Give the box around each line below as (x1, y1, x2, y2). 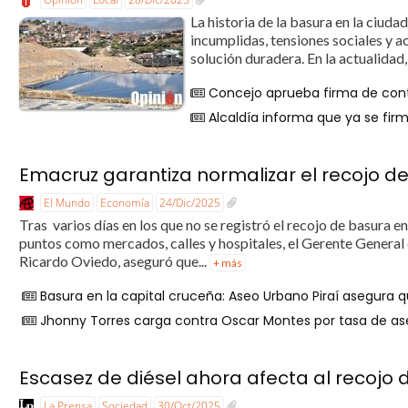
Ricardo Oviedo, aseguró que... (19, 251, 210, 270)
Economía (100, 195, 150, 211)
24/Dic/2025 (159, 195, 221, 211)
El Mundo (44, 195, 91, 211)
